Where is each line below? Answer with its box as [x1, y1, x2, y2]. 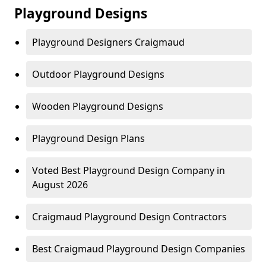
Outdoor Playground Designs [32, 68, 164, 81]
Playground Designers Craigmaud [32, 36, 185, 49]
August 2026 [32, 178, 88, 192]
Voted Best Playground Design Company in [32, 164, 225, 178]
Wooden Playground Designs [32, 100, 163, 113]
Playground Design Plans [32, 132, 145, 145]
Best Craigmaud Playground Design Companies [32, 242, 245, 256]
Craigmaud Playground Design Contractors [32, 210, 227, 224]
